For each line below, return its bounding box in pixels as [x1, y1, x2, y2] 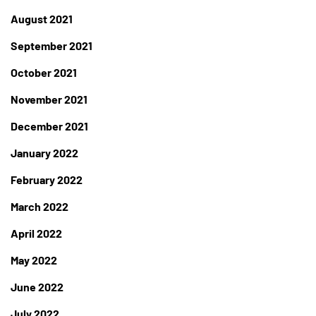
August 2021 [11, 12, 73, 26]
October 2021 [11, 66, 77, 80]
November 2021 [11, 92, 87, 107]
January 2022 [11, 146, 78, 160]
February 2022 [11, 173, 83, 187]
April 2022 [11, 226, 62, 241]
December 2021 [11, 119, 88, 133]
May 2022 [11, 253, 57, 267]
